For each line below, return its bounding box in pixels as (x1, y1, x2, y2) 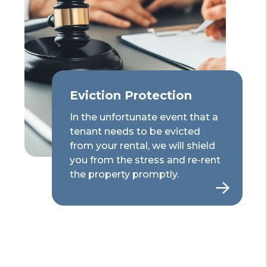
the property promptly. (70, 168, 179, 180)
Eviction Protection (70, 88, 192, 103)
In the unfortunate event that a (70, 111, 218, 123)
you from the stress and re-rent (70, 154, 221, 166)
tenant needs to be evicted (70, 125, 200, 137)
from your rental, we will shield (70, 139, 215, 151)
